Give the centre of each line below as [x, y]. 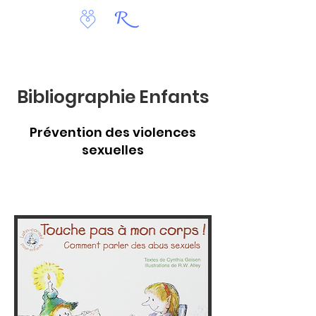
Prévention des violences [113, 132]
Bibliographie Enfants [113, 97]
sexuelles [113, 150]
